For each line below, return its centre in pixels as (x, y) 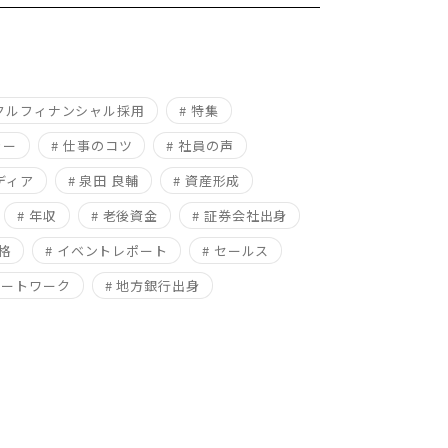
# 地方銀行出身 (152, 285)
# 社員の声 (200, 145)
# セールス (235, 250)
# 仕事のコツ (92, 145)
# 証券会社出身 (240, 215)
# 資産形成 (206, 180)
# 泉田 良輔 (103, 180)
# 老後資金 (124, 215)
